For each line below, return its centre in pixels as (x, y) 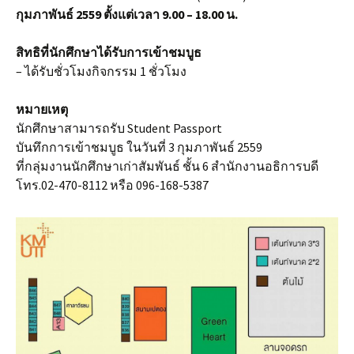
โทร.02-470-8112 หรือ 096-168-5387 (112, 185)
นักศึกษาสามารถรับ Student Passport (119, 128)
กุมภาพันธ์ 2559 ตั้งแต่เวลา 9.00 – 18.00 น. (127, 15)
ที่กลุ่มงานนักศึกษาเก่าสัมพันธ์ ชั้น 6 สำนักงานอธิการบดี (167, 166)
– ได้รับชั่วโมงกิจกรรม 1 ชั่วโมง (101, 72)
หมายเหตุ (42, 109)
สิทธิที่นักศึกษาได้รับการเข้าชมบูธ (109, 53)
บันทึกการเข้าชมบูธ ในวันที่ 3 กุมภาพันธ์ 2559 (139, 147)
